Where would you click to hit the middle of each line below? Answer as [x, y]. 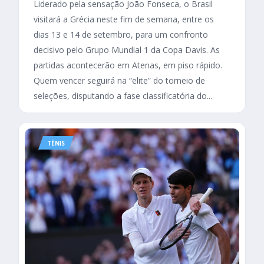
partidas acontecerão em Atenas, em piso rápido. [128, 65]
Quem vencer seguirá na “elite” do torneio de [119, 80]
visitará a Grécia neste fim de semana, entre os [124, 19]
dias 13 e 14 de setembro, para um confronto [121, 34]
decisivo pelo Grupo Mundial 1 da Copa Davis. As [127, 49]
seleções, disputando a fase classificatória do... [123, 95]
